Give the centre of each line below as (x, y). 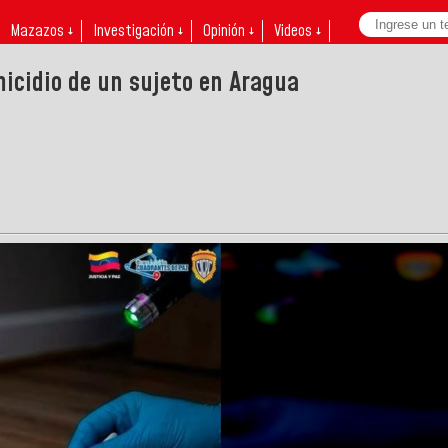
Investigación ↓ (138, 31)
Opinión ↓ (228, 31)
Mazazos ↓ (41, 31)
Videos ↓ (297, 31)
